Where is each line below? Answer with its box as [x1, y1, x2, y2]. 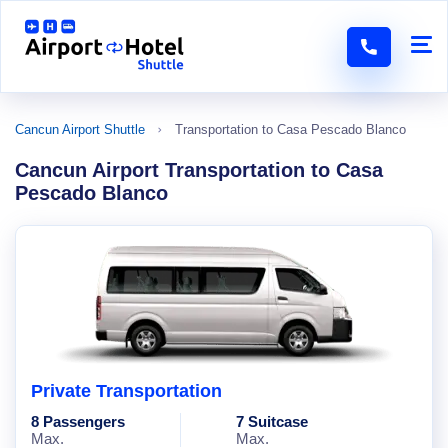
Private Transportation [31, 381, 222, 401]
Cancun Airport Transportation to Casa [15, 159, 383, 181]
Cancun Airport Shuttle [15, 122, 145, 137]
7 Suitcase [236, 413, 308, 430]
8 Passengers [31, 413, 125, 430]
